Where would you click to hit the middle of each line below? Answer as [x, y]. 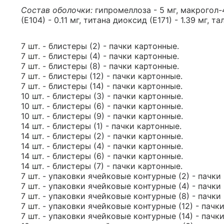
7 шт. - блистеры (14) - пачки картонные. [102, 86]
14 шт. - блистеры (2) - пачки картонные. [102, 136]
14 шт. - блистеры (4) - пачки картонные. [102, 146]
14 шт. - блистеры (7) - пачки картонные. [102, 166]
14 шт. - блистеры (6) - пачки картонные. [102, 156]
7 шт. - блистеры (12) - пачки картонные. [102, 76]
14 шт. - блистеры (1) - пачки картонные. [101, 126]
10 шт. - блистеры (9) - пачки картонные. [102, 116]
